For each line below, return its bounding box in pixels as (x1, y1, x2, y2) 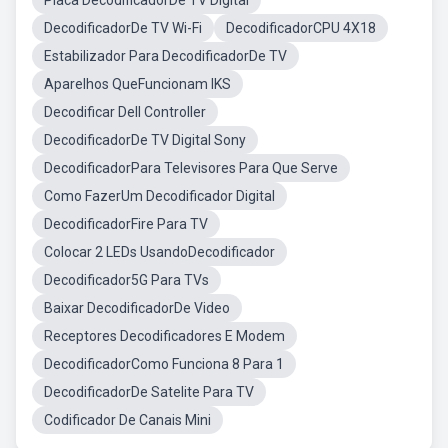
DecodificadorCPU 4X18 (226, 20, 376, 36)
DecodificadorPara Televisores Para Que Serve (44, 160, 338, 176)
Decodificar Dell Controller (44, 104, 206, 120)
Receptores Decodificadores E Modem (44, 328, 285, 344)
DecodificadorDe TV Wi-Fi (44, 20, 202, 36)
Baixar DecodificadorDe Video (44, 300, 230, 316)
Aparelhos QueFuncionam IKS (44, 76, 231, 92)
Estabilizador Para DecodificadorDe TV (44, 48, 287, 64)
